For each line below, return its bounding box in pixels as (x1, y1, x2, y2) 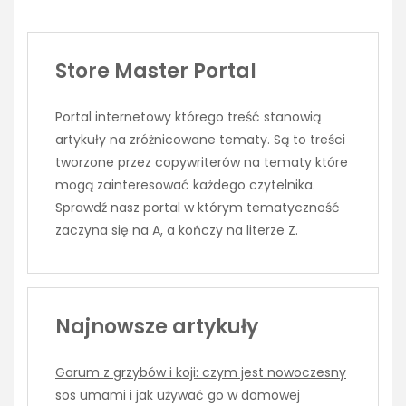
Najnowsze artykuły (55, 312, 258, 341)
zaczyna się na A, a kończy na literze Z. (55, 220, 298, 239)
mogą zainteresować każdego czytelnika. (55, 175, 315, 194)
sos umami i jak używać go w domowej (55, 385, 300, 404)
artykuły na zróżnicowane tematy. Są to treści (55, 130, 345, 149)
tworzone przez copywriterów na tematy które (55, 152, 348, 171)
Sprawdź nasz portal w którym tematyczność (55, 198, 340, 217)
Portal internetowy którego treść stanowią (55, 107, 321, 126)
